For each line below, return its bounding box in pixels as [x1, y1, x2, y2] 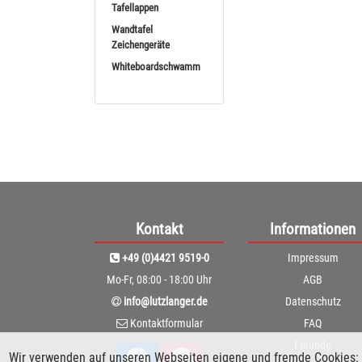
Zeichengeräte [112, 39, 170, 52]
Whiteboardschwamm [112, 61, 200, 74]
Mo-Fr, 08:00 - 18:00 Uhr [107, 272, 212, 286]
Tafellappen [112, 2, 158, 15]
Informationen [270, 220, 356, 239]
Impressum [287, 250, 339, 264]
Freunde [294, 338, 331, 351]
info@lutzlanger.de [123, 294, 208, 308]
